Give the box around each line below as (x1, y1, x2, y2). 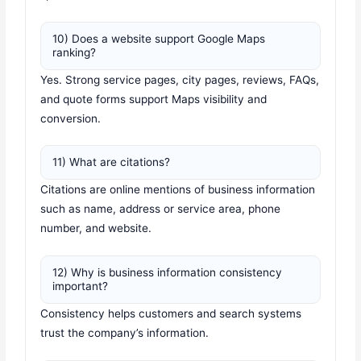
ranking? (52, 45, 97, 59)
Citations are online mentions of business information (40, 183, 316, 197)
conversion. (40, 111, 102, 125)
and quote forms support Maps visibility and (40, 92, 268, 106)
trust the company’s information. (40, 326, 210, 340)
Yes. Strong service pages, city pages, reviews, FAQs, (40, 73, 320, 86)
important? (52, 280, 109, 293)
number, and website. (40, 222, 152, 235)
